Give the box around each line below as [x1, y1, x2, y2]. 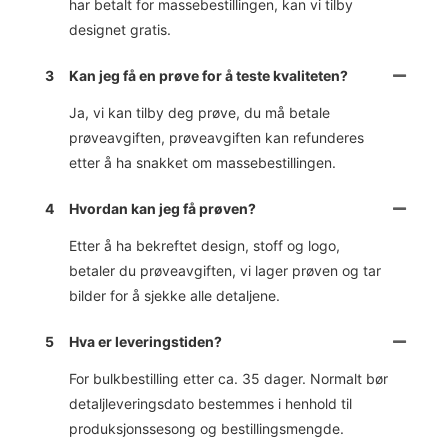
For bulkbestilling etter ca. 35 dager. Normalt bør [69, 369, 389, 387]
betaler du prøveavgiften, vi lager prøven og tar [69, 261, 382, 279]
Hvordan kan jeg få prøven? [69, 199, 257, 217]
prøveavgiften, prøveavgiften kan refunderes [69, 128, 365, 146]
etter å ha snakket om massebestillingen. [69, 153, 337, 171]
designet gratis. [69, 20, 172, 38]
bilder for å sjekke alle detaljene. [69, 286, 281, 304]
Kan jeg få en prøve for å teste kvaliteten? [69, 66, 349, 84]
